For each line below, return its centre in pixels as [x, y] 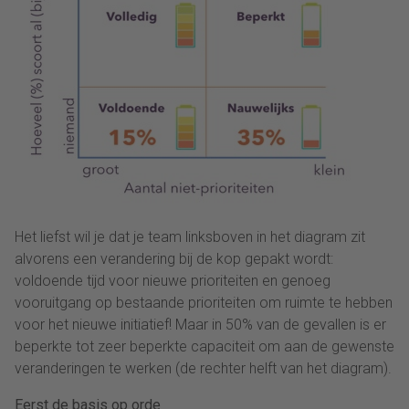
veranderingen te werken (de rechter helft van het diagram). [203, 369]
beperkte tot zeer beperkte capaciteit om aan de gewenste [204, 347]
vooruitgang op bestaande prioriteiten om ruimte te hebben [204, 303]
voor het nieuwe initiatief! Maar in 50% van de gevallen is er [200, 325]
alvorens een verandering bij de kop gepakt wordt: [174, 259]
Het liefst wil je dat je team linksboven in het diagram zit [190, 237]
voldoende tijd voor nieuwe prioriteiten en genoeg [173, 281]
